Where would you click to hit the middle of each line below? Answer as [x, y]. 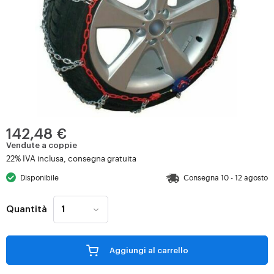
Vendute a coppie [42, 145]
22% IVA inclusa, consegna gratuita [71, 158]
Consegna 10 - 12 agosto [226, 177]
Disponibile [40, 177]
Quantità [27, 209]
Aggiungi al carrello [168, 251]
